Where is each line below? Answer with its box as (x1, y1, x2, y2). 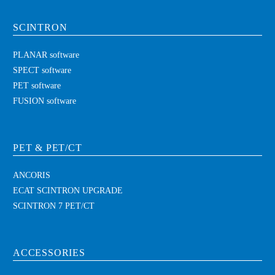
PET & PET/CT (13, 142, 82, 153)
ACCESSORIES (13, 247, 85, 258)
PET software (13, 80, 61, 90)
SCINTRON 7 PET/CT (13, 201, 95, 211)
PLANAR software (13, 50, 79, 60)
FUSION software (13, 96, 76, 106)
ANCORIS (13, 170, 50, 180)
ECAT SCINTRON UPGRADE (13, 185, 123, 195)
